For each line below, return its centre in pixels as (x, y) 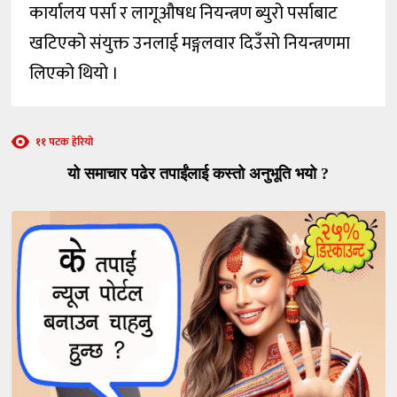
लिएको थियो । (76, 74)
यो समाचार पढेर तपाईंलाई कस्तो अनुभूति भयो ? (198, 174)
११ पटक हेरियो (65, 142)
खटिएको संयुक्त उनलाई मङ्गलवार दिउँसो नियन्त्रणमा (190, 44)
